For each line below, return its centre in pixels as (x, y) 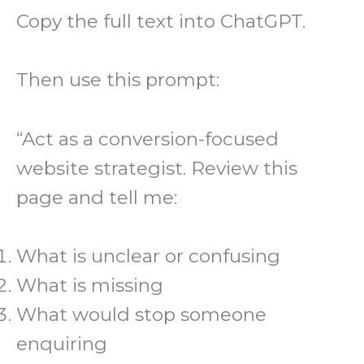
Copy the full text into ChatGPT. (161, 21)
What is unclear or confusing (148, 256)
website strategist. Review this (157, 168)
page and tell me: (97, 197)
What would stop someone (141, 315)
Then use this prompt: (118, 80)
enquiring (62, 344)
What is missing (90, 286)
